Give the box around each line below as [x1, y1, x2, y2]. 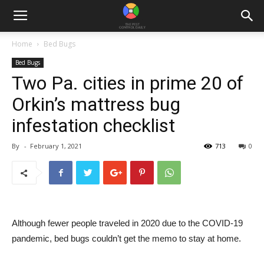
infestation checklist [12, 114, 175, 137]
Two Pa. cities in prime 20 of [12, 72, 243, 94]
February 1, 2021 [30, 141, 82, 150]
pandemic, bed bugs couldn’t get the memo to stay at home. [12, 233, 241, 243]
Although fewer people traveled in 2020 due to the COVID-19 [12, 218, 243, 228]
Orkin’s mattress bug [12, 93, 180, 115]
